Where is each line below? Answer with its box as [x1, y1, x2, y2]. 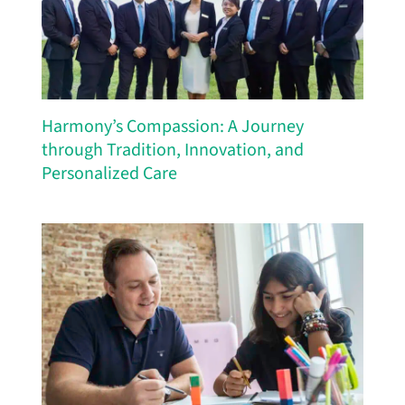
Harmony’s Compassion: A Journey [41, 114, 304, 140]
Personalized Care [41, 161, 177, 187]
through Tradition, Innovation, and [41, 137, 304, 164]
